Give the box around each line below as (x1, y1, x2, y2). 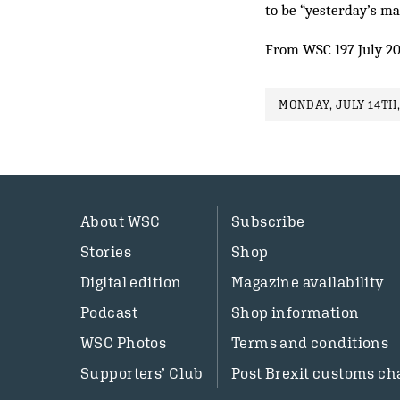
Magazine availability (230, 273, 385, 291)
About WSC (80, 212, 161, 230)
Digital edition (80, 273, 182, 291)
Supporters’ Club (80, 364, 204, 382)
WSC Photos (80, 334, 167, 352)
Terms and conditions (230, 334, 389, 352)
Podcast (80, 304, 137, 321)
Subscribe (230, 212, 305, 230)
